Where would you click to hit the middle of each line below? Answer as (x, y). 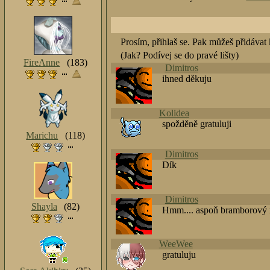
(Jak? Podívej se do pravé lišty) (180, 55)
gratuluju (179, 255)
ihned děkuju (187, 79)
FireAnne (42, 63)
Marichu (42, 136)
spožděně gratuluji (197, 124)
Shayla (44, 207)
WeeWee (176, 244)
